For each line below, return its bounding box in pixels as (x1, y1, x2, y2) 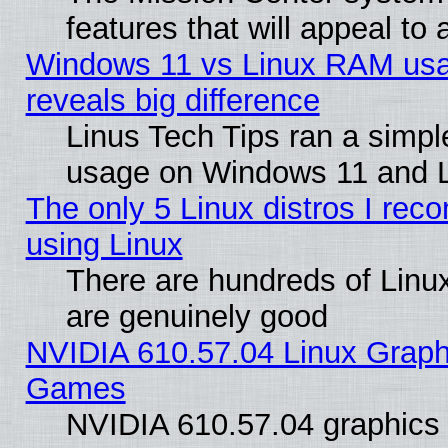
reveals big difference (25, 82, 320, 118)
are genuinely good (65, 298, 328, 334)
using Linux (25, 226, 183, 262)
